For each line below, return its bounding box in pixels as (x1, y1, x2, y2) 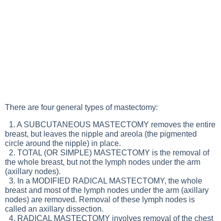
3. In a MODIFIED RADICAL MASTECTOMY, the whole (5, 177, 202, 185)
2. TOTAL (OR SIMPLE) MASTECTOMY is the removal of (5, 148, 209, 157)
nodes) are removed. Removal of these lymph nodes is (5, 195, 195, 204)
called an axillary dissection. (5, 205, 104, 213)
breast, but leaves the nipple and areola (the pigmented (5, 130, 197, 138)
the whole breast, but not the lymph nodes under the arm (5, 158, 200, 166)
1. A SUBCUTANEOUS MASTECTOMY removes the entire (5, 120, 216, 129)
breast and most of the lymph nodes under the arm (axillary (5, 186, 209, 194)
